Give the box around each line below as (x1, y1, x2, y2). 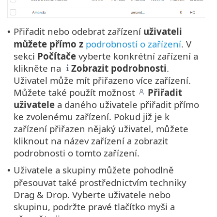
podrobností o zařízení (86, 38, 181, 50)
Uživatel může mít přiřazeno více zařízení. (14, 74, 191, 87)
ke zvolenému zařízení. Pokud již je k (14, 110, 170, 123)
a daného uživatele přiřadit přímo (55, 98, 199, 111)
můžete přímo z (14, 38, 86, 50)
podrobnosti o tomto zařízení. (14, 147, 139, 159)
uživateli (143, 25, 182, 38)
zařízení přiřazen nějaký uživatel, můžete (14, 123, 188, 135)
